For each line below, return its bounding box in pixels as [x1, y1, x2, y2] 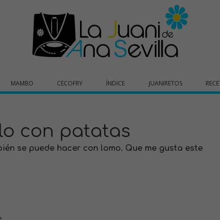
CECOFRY [57, 79, 83, 87]
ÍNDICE [106, 79, 125, 87]
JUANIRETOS [148, 79, 182, 87]
